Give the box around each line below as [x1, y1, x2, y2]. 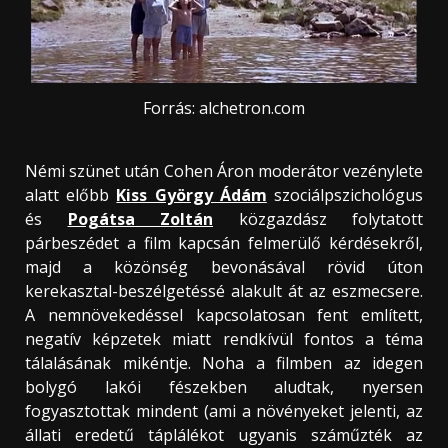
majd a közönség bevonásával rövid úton [25, 256, 423, 279]
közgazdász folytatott [213, 208, 423, 231]
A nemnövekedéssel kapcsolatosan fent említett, [25, 304, 423, 327]
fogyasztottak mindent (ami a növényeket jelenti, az [25, 400, 423, 423]
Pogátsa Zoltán [67, 208, 213, 231]
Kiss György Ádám [116, 184, 267, 207]
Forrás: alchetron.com [143, 97, 305, 120]
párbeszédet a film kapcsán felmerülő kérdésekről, [25, 232, 423, 255]
